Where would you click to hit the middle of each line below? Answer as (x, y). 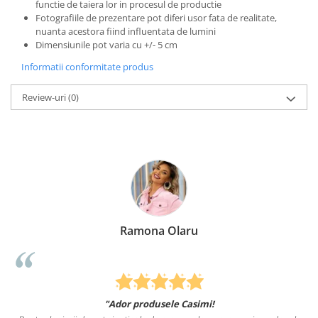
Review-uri (45, 98)
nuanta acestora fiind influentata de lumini (126, 32)
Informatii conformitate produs (87, 67)
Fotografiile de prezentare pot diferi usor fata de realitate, (156, 18)
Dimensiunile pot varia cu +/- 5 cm (106, 45)
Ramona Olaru (159, 231)
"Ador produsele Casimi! (159, 303)
